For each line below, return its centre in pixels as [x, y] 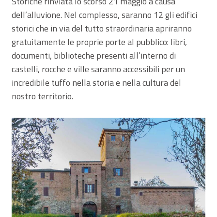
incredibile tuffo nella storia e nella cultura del [96, 82]
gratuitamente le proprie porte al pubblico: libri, [99, 42]
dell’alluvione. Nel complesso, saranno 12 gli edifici [104, 15]
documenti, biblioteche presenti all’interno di [94, 55]
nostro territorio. [42, 96]
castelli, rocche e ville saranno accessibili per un [98, 69]
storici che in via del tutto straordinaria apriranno [102, 28]
